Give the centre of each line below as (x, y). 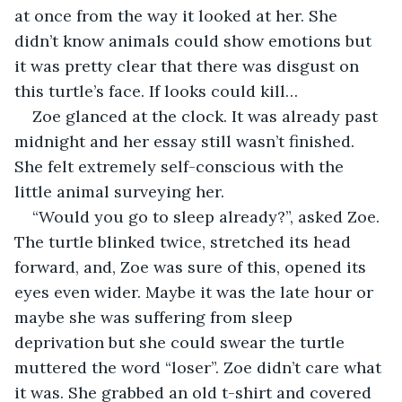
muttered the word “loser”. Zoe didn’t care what (200, 367)
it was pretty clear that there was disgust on (189, 66)
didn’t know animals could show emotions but (195, 40)
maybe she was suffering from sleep (156, 317)
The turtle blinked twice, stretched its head (185, 241)
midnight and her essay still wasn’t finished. (187, 141)
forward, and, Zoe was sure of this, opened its (192, 267)
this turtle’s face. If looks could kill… (156, 91)
